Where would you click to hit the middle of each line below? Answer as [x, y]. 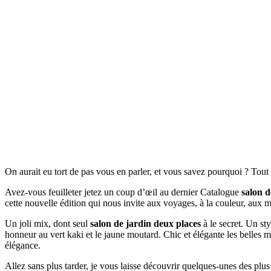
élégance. [23, 245]
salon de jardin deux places [145, 223]
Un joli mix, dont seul [47, 223]
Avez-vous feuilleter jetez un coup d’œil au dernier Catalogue [123, 192]
